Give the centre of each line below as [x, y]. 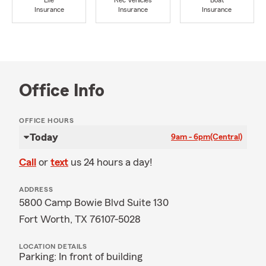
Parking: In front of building [81, 256]
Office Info [62, 91]
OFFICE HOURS [47, 121]
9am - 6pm [191, 137]
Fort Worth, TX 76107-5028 [80, 219]
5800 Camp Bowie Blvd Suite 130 [94, 202]
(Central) [226, 137]
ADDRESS [36, 189]
